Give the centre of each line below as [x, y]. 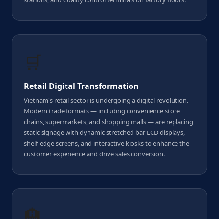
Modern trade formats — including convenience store [102, 111]
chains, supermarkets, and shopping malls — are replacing [109, 122]
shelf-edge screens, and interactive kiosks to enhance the [107, 143]
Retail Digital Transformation [81, 86]
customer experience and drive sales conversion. [94, 154]
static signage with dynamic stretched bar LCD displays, [104, 132]
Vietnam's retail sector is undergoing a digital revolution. [106, 100]
